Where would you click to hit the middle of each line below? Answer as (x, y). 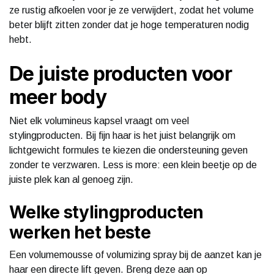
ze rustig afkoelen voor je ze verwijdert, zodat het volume (131, 10)
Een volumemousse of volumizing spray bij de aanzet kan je (135, 254)
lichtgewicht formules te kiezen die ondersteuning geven (128, 150)
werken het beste (80, 232)
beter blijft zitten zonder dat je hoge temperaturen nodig (129, 24)
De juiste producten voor (120, 73)
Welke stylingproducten (106, 212)
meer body (58, 97)
